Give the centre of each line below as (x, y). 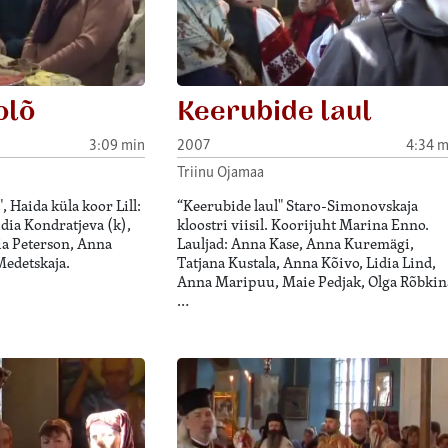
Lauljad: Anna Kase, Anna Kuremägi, (295, 244)
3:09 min (116, 143)
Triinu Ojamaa (220, 171)
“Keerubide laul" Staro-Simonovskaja (297, 206)
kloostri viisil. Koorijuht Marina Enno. (302, 225)
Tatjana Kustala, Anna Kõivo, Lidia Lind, (306, 263)
